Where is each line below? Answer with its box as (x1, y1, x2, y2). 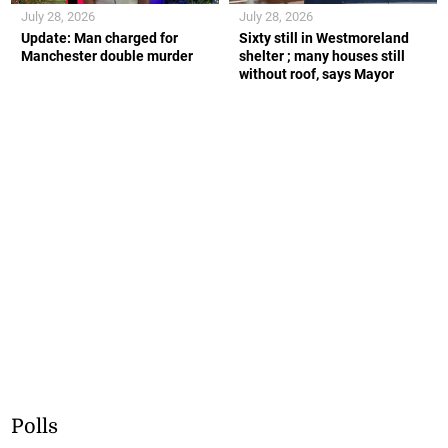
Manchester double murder (21, 48, 194, 65)
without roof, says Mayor (239, 66, 394, 83)
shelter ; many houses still (239, 48, 405, 65)
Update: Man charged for (21, 30, 179, 47)
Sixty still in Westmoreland (239, 30, 409, 47)
